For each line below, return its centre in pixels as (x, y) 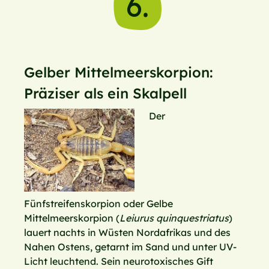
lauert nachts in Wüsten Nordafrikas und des (127, 233)
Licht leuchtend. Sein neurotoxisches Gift (119, 261)
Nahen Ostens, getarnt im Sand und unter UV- (130, 247)
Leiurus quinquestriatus (174, 218)
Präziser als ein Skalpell (105, 94)
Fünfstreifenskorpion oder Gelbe (98, 204)
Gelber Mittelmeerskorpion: (119, 73)
